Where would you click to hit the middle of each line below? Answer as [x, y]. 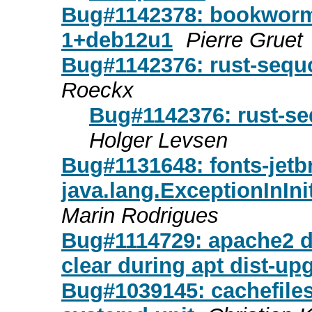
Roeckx [97, 90]
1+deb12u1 [117, 40]
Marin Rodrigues [140, 215]
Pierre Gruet [244, 40]
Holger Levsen [158, 140]
